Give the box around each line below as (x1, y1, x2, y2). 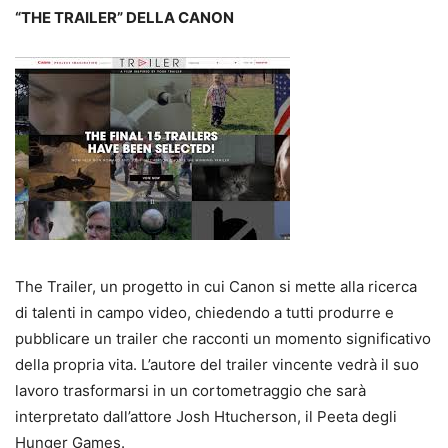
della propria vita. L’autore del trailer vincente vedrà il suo (15, 354, 419, 374)
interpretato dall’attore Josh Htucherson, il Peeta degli (15, 406, 397, 426)
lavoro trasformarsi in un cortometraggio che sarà (15, 380, 366, 400)
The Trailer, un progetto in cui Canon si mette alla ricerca (15, 276, 417, 296)
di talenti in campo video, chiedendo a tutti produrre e (15, 302, 394, 322)
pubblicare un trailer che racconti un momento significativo (15, 328, 431, 348)
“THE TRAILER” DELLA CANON (15, 7, 234, 27)
